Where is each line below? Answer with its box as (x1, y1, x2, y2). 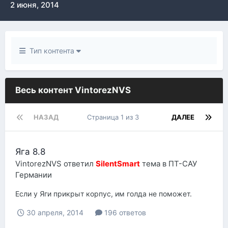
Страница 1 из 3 (87, 113, 143, 121)
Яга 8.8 (15, 147, 45, 157)
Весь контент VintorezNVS (15, 85, 131, 95)
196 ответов (102, 208, 146, 217)
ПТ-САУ (168, 159, 197, 168)
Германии (15, 170, 52, 180)
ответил (62, 159, 96, 168)
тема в (140, 159, 168, 168)
